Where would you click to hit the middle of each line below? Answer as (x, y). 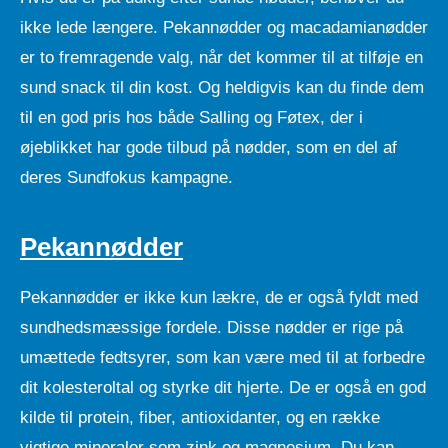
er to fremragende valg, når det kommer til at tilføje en (221, 57)
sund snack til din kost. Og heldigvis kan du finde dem (222, 87)
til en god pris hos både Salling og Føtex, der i (191, 117)
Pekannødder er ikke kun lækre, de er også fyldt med (219, 297)
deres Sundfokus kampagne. (126, 177)
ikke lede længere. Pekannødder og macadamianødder (224, 27)
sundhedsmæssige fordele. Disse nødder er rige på (211, 327)
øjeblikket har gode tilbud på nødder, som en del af (208, 147)
